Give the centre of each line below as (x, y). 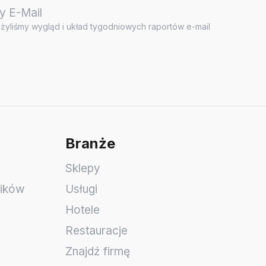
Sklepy (83, 169)
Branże (90, 144)
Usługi (81, 189)
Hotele (83, 210)
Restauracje (96, 231)
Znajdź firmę (98, 252)
